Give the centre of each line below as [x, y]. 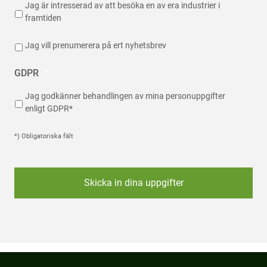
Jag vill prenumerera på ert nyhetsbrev [96, 45]
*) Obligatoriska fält [44, 136]
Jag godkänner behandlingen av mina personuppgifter [125, 96]
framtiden [43, 18]
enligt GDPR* [49, 108]
